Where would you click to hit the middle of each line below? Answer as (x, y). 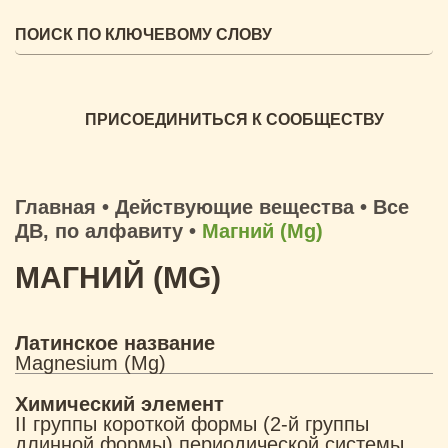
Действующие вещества (234, 207)
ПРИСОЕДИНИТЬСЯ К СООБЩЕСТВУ (234, 119)
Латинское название (115, 343)
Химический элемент (119, 404)
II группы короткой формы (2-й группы (192, 424)
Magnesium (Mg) (90, 363)
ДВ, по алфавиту (99, 231)
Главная (55, 207)
